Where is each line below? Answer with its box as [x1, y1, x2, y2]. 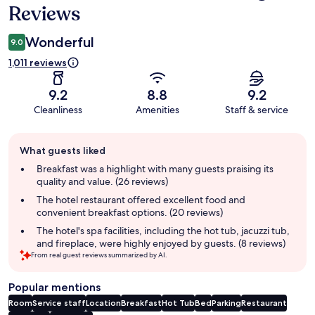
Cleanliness [34, 103, 83, 117]
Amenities [135, 103, 179, 117]
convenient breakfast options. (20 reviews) [37, 206, 223, 219]
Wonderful [25, 34, 94, 51]
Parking [212, 297, 241, 309]
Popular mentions [8, 281, 101, 295]
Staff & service [225, 103, 289, 117]
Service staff [32, 297, 86, 309]
